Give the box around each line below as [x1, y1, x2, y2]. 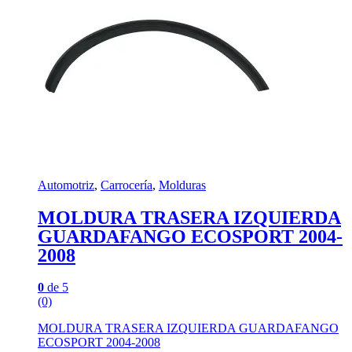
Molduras [159, 178, 206, 192]
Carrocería [101, 178, 152, 192]
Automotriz [38, 178, 94, 192]
